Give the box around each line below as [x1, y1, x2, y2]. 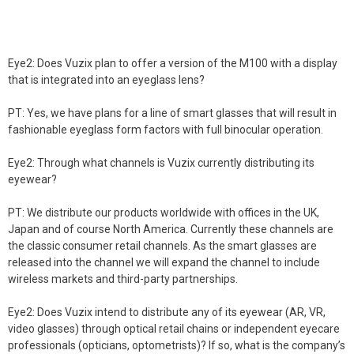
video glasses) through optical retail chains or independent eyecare [8, 322, 340, 335]
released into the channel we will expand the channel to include [8, 256, 320, 269]
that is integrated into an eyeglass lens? [8, 73, 205, 86]
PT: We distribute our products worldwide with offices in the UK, [8, 206, 319, 219]
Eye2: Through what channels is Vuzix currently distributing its [8, 156, 314, 169]
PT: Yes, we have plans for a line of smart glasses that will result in [8, 107, 337, 119]
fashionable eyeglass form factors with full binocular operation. [8, 123, 323, 136]
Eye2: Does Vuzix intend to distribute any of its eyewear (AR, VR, [8, 306, 326, 318]
